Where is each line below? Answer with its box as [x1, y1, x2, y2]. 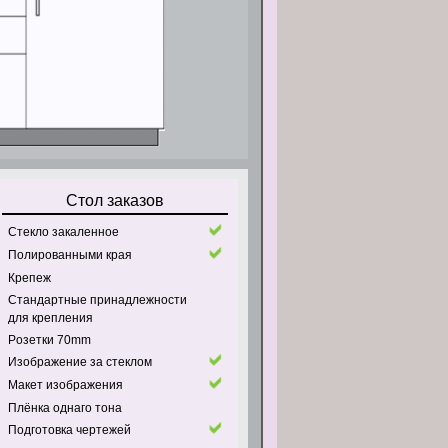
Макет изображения [7, 378, 123, 392]
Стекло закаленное [7, 225, 119, 239]
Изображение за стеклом [7, 355, 152, 369]
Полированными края [7, 248, 132, 262]
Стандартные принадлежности [7, 293, 187, 307]
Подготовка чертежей [7, 423, 131, 437]
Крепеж [7, 271, 51, 285]
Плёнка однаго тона [7, 401, 122, 415]
